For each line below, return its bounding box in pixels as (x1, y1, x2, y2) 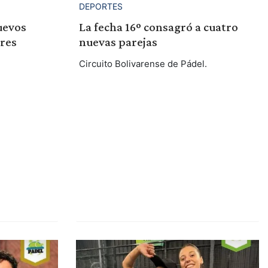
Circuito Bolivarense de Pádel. (78, 57, 207, 69)
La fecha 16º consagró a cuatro (78, 19, 238, 34)
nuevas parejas (78, 34, 157, 49)
